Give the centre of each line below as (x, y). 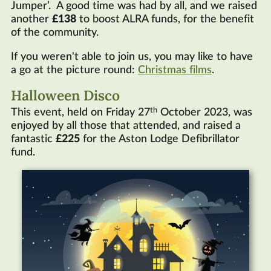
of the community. (55, 33)
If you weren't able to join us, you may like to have (132, 57)
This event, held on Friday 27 (80, 112)
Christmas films (175, 70)
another (31, 20)
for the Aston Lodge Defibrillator (160, 139)
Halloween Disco (65, 95)
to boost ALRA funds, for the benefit (165, 20)
